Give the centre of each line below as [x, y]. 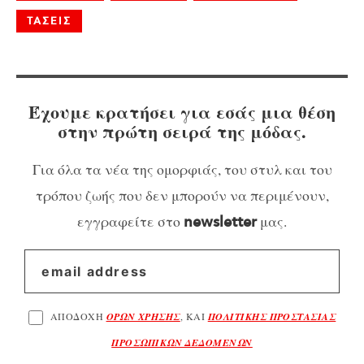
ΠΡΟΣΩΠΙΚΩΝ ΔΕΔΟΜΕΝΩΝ [182, 342]
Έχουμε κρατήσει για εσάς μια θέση [182, 111]
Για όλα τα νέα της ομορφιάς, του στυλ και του [182, 169]
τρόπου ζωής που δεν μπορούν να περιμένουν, [182, 195]
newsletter [220, 222]
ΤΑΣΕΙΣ [49, 21]
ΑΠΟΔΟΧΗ [78, 316]
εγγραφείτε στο [130, 221]
